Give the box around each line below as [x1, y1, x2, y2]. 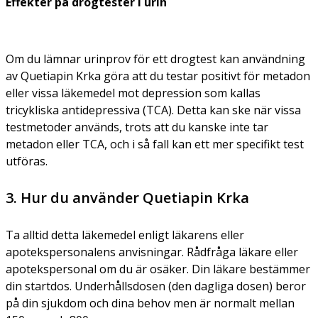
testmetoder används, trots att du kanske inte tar [6, 119, 268, 135]
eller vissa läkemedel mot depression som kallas [6, 84, 261, 101]
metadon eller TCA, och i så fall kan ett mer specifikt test [6, 136, 304, 152]
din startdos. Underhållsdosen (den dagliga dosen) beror [6, 278, 306, 294]
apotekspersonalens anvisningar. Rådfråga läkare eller [6, 243, 298, 260]
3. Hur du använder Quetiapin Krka [6, 187, 249, 207]
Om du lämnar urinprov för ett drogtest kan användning [6, 50, 305, 67]
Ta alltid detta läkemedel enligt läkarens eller [6, 226, 244, 243]
